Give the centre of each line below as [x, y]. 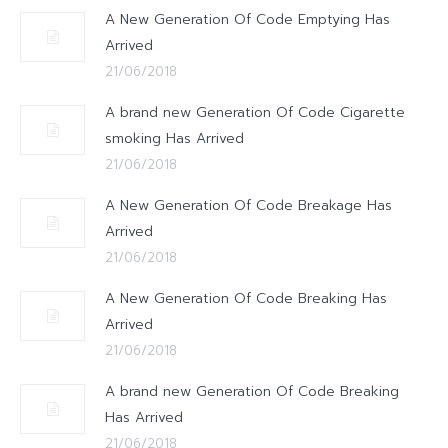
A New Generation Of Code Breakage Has [248, 205]
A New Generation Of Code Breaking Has [246, 298]
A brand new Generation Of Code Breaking [252, 391]
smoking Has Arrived [174, 138]
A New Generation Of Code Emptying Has [247, 19]
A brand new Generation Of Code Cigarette [255, 112]
